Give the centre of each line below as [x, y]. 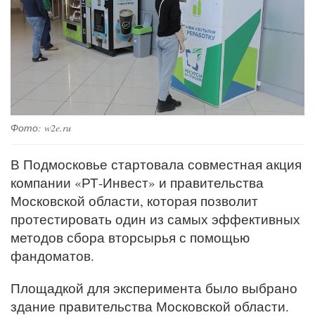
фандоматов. [52, 256]
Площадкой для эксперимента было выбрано [154, 288]
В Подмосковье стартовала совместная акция [156, 165]
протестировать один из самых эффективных [155, 219]
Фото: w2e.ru [41, 128]
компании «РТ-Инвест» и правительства [137, 183]
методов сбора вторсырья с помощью [130, 238]
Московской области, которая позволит [134, 201]
